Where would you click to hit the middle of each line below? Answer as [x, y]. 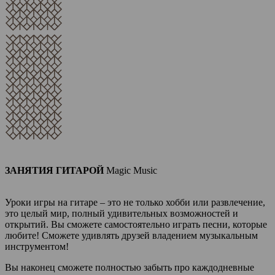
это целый [28, 213]
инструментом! [37, 246]
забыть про [167, 267]
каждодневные [222, 267]
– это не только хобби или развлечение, [181, 202]
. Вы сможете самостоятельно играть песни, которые [157, 224]
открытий [25, 224]
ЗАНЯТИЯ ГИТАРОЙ [54, 170]
